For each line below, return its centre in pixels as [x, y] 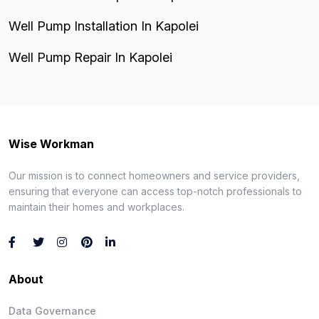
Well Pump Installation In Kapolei [104, 26]
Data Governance [52, 310]
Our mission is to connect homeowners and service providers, [154, 175]
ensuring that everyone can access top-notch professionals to [155, 191]
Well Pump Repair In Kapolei [90, 57]
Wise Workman [51, 143]
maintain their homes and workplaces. [96, 206]
